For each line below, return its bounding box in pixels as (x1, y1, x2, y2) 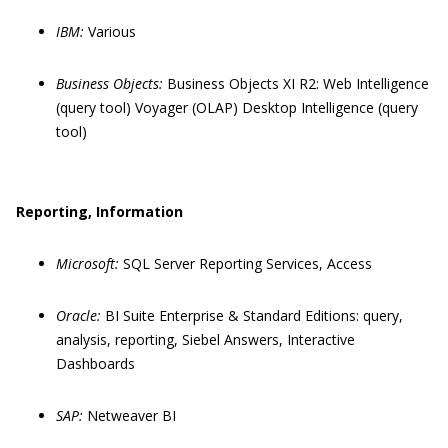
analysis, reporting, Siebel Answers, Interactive (56, 330, 355, 349)
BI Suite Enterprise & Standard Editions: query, (105, 306, 403, 325)
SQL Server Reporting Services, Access (123, 254, 372, 273)
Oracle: (56, 306, 105, 325)
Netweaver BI (87, 406, 176, 425)
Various (88, 22, 136, 41)
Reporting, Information (16, 202, 183, 221)
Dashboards (56, 354, 135, 373)
